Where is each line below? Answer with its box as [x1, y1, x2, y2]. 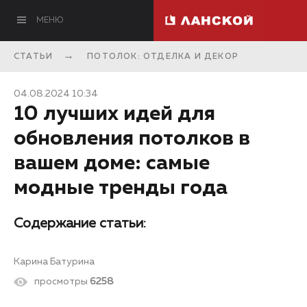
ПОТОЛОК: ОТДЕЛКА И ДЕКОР [87, 53, 239, 61]
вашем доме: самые [14, 153, 210, 174]
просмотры [34, 277, 88, 286]
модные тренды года [14, 178, 228, 199]
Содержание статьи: [14, 217, 146, 230]
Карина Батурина [14, 257, 95, 267]
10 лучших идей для [14, 104, 215, 125]
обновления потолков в [14, 129, 250, 149]
